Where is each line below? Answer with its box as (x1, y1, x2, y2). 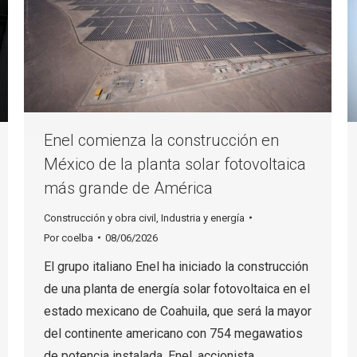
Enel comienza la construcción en (44, 130, 279, 150)
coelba (61, 231, 93, 244)
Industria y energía (161, 211, 245, 224)
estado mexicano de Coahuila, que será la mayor (44, 303, 312, 319)
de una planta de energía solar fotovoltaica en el (44, 280, 310, 296)
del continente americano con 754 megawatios (44, 325, 303, 341)
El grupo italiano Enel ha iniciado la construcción (44, 258, 308, 274)
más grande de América (44, 178, 213, 198)
